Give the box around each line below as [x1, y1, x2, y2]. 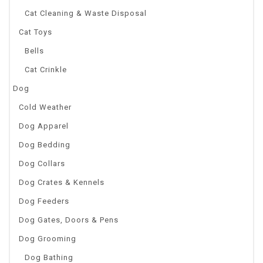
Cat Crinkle [25, 65, 67, 74]
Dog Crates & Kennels [19, 177, 104, 187]
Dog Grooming [19, 234, 76, 243]
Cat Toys [19, 27, 52, 36]
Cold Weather [19, 102, 72, 112]
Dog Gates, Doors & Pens [19, 215, 119, 224]
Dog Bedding [19, 140, 70, 149]
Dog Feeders [19, 196, 69, 205]
